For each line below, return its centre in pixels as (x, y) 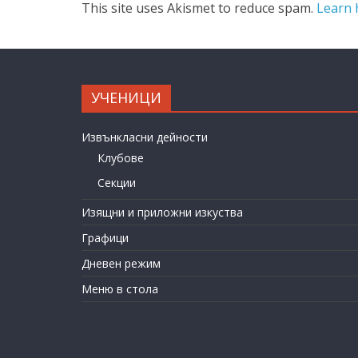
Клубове (121, 158)
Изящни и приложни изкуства (162, 213)
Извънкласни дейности (145, 137)
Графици (105, 238)
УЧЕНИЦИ (126, 98)
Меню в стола (120, 289)
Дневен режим (121, 264)
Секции (117, 183)
